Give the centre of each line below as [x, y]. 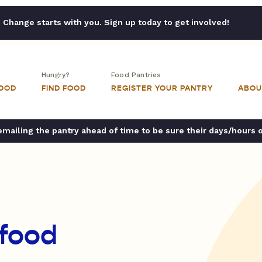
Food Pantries [136, 75]
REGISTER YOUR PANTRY [162, 88]
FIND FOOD [64, 88]
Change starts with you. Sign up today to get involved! [116, 22]
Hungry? [56, 75]
